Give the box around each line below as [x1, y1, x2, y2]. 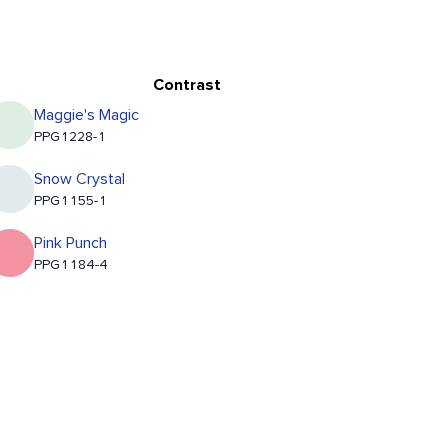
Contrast [152, 77, 221, 94]
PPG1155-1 [34, 194, 108, 209]
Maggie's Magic [34, 107, 140, 124]
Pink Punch [34, 235, 108, 252]
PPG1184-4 [34, 258, 109, 273]
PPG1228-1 [34, 130, 107, 145]
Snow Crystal [34, 171, 126, 188]
